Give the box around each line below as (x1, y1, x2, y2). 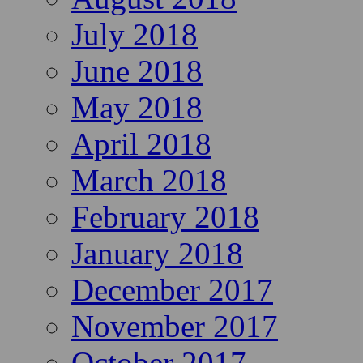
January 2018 (71, 236, 243, 271)
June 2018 (71, 53, 203, 89)
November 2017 (71, 309, 278, 344)
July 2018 (71, 17, 198, 53)
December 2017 (71, 272, 273, 308)
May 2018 (71, 90, 203, 126)
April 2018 (71, 126, 211, 162)
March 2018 (71, 163, 227, 199)
